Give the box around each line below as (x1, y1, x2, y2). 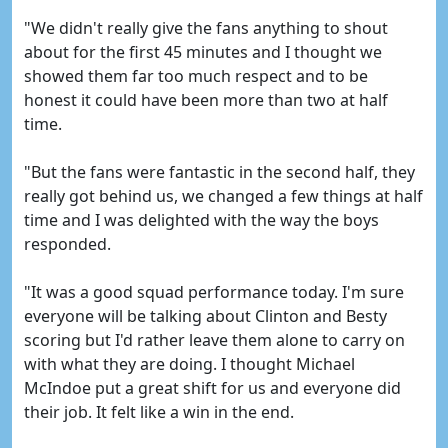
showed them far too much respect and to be (24, 65, 368, 87)
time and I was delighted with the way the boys (24, 209, 379, 231)
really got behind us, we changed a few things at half (24, 185, 423, 207)
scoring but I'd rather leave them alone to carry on (24, 329, 405, 351)
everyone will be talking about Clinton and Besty (24, 305, 387, 327)
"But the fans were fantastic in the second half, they (24, 161, 415, 183)
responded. (24, 233, 111, 255)
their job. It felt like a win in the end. (24, 401, 294, 423)
